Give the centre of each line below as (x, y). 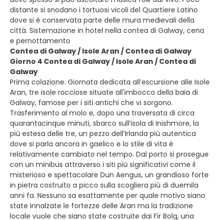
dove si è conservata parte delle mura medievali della (102, 20)
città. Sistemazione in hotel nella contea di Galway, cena (107, 30)
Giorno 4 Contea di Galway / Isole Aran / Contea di (103, 61)
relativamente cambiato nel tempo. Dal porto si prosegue (109, 154)
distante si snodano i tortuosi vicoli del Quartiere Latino (104, 10)
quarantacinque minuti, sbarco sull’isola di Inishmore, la (104, 123)
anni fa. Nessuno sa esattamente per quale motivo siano (108, 195)
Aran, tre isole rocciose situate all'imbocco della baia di (104, 92)
